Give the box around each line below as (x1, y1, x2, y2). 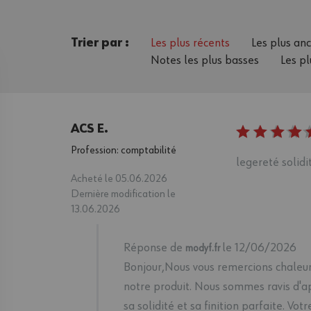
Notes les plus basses (151, 53, 260, 67)
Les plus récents (151, 36, 230, 49)
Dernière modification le (71, 188, 176, 200)
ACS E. (71, 122, 109, 135)
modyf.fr (185, 242, 221, 253)
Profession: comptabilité (71, 144, 177, 156)
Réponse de (124, 241, 186, 254)
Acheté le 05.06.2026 (71, 173, 168, 185)
